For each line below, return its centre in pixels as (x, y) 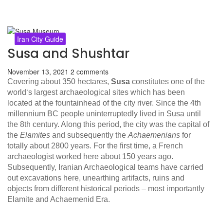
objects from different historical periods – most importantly (106, 189)
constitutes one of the (167, 82)
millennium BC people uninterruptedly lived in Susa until (104, 114)
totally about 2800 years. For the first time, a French (95, 146)
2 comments (90, 72)
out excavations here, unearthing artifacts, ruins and (96, 178)
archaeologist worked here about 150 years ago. (90, 157)
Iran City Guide (40, 39)
